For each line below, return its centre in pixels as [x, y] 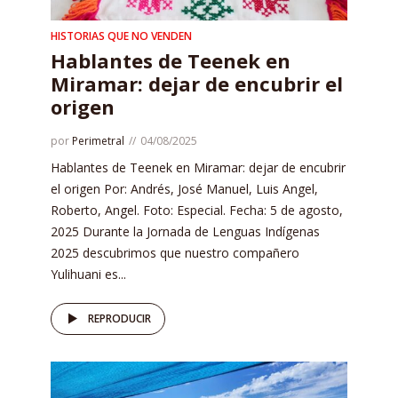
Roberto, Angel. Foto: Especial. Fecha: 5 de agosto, [197, 210]
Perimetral [98, 140]
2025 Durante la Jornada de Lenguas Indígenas [185, 231]
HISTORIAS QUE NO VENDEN [121, 36]
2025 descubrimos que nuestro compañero [175, 252]
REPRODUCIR [119, 318]
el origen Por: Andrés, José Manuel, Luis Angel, [184, 188]
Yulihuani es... [88, 274]
